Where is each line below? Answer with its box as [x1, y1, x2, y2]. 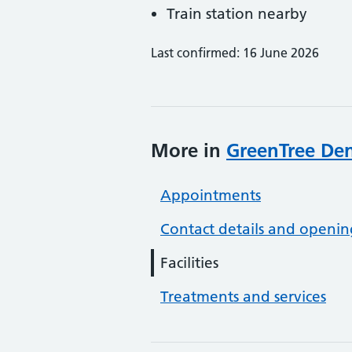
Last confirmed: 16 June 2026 [151, 45, 319, 60]
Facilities [160, 254, 218, 272]
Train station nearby [167, 5, 307, 23]
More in [151, 139, 226, 162]
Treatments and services [160, 288, 326, 306]
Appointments [160, 186, 261, 204]
